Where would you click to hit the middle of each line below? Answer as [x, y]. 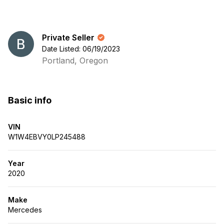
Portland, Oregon [75, 60]
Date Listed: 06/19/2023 [81, 49]
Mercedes [25, 210]
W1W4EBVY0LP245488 [47, 137]
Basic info [30, 100]
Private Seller [68, 37]
